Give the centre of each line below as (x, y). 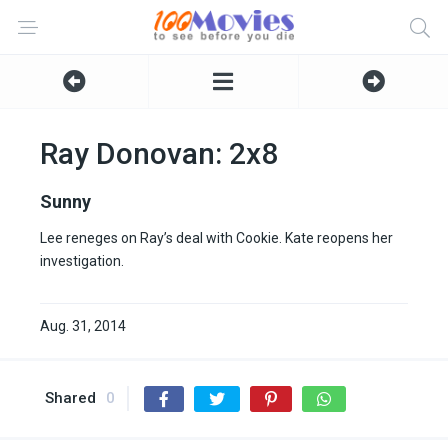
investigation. (82, 261)
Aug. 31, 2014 (83, 326)
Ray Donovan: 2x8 (159, 153)
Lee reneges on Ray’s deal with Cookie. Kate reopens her (216, 238)
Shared (70, 398)
